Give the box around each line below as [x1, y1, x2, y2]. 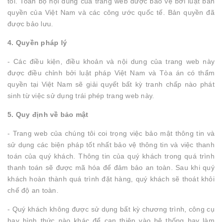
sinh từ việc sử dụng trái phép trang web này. [7, 92, 155, 100]
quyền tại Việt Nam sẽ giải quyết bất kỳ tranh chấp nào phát [7, 80, 215, 88]
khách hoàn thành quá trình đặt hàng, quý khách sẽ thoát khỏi [7, 175, 215, 183]
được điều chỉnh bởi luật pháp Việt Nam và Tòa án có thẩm [7, 69, 215, 77]
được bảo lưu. [7, 20, 54, 28]
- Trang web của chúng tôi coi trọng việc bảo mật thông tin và [7, 129, 215, 137]
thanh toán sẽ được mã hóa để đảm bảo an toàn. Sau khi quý [7, 164, 215, 171]
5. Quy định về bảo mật [7, 111, 89, 118]
